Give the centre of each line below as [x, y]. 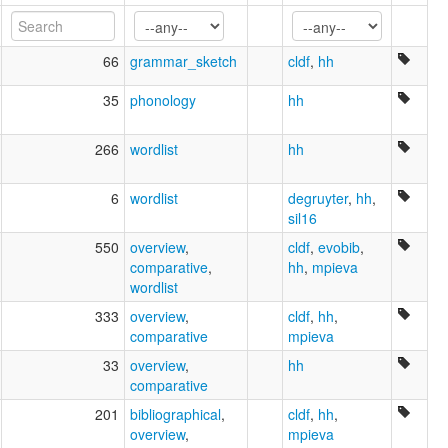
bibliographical [175, 414]
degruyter [318, 198]
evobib [339, 247]
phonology [163, 100]
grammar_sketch [183, 61]
